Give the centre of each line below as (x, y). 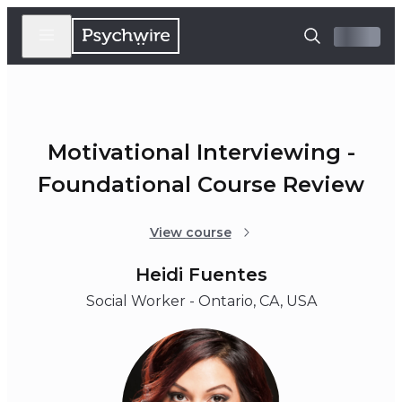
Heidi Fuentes (201, 275)
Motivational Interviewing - (201, 153)
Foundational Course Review (201, 185)
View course (190, 233)
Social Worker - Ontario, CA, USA (201, 301)
